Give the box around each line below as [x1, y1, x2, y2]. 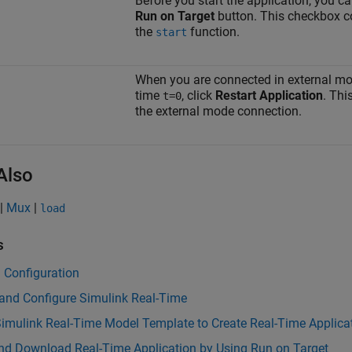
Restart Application [215, 87, 323, 103]
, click [181, 87, 215, 103]
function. [187, 24, 240, 39]
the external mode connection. [135, 103, 302, 119]
